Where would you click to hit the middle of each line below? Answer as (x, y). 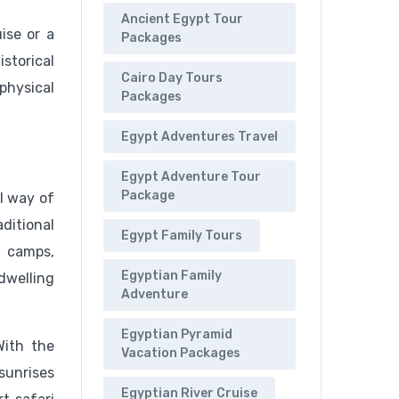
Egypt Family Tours (182, 236)
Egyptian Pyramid (177, 335)
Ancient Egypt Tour (182, 20)
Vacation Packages (181, 354)
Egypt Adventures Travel (199, 137)
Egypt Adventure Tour (191, 177)
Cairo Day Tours (172, 78)
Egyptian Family (171, 276)
